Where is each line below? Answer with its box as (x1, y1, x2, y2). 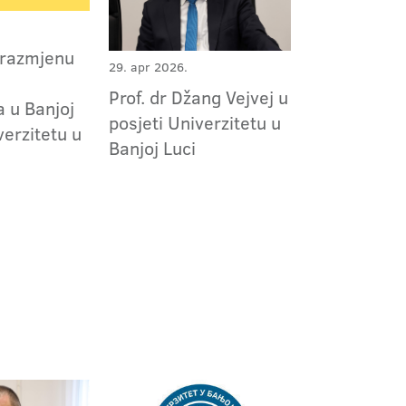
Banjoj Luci (108, 134, 196, 160)
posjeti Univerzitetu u (108, 109, 281, 135)
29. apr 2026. (108, 57, 188, 76)
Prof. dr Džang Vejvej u (108, 83, 288, 110)
